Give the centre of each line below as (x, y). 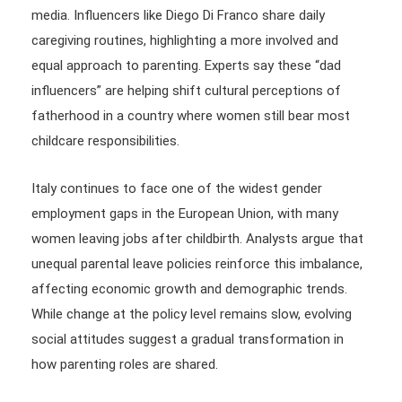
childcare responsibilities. (105, 140)
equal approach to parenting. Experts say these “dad (186, 65)
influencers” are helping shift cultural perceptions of (186, 90)
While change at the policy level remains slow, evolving (192, 314)
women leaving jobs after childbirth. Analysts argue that (197, 238)
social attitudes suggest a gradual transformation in (188, 339)
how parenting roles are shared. (125, 364)
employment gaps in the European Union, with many (185, 213)
